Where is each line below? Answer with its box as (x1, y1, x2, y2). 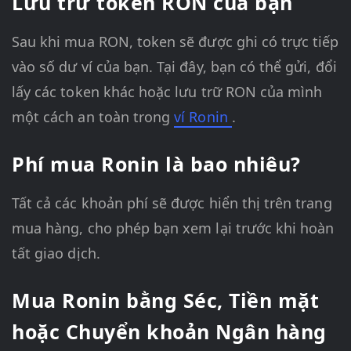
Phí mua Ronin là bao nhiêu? (12, 150, 301, 178)
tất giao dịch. (12, 244, 100, 263)
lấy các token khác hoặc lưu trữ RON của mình (12, 82, 323, 102)
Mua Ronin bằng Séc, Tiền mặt (12, 287, 319, 314)
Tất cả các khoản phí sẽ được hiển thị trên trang (12, 194, 332, 213)
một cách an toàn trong (12, 107, 175, 127)
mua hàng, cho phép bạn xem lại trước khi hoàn (12, 219, 335, 238)
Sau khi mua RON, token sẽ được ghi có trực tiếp (12, 32, 339, 52)
